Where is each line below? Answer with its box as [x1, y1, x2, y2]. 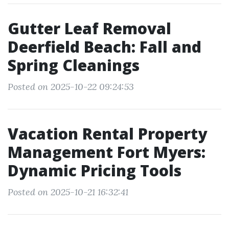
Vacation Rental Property [8, 123, 207, 144]
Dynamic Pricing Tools [8, 160, 181, 181]
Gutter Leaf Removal [8, 18, 171, 39]
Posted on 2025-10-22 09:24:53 [8, 81, 134, 93]
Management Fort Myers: [8, 142, 205, 163]
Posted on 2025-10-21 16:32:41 [8, 186, 128, 198]
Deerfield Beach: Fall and [8, 36, 201, 57]
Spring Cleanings [8, 55, 140, 76]
